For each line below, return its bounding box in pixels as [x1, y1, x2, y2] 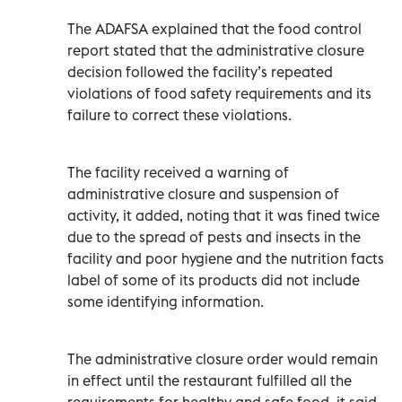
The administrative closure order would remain [67, 349, 378, 368]
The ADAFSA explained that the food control [67, 19, 362, 38]
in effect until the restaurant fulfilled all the [67, 371, 352, 389]
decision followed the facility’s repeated [67, 62, 333, 81]
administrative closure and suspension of [67, 184, 339, 203]
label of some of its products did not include [67, 270, 360, 289]
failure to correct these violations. [67, 105, 292, 124]
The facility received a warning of [67, 162, 289, 181]
